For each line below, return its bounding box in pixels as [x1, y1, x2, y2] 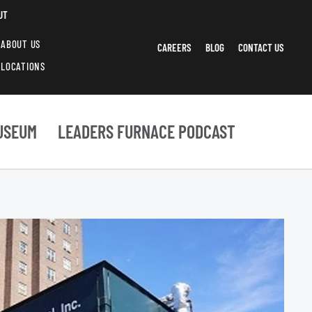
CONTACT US [238, 41, 284, 54]
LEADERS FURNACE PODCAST [58, 120, 235, 143]
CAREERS [157, 41, 192, 54]
